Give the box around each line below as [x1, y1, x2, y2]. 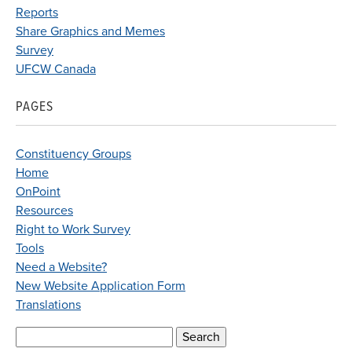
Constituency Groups [16, 145, 131, 162]
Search [15, 327, 53, 343]
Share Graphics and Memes [16, 23, 165, 39]
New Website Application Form [16, 277, 185, 294]
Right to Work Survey [16, 221, 130, 237]
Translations [16, 296, 81, 313]
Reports [16, 4, 58, 20]
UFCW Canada [16, 60, 96, 77]
